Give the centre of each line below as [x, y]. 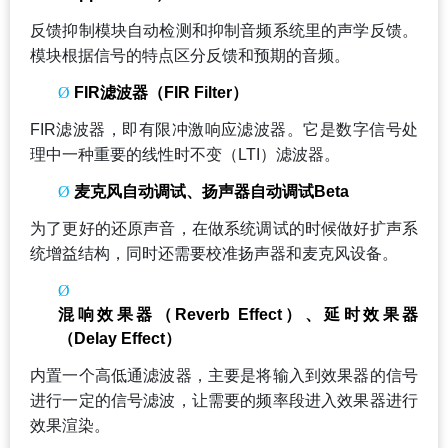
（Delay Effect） [119, 338]
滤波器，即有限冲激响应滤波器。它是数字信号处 [237, 129]
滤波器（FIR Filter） [174, 92]
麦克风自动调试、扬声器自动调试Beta [211, 191]
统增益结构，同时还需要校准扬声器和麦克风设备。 [214, 253]
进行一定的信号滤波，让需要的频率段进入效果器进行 [224, 400]
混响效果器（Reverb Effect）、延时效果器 [238, 314]
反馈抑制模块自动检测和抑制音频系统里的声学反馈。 [224, 30]
